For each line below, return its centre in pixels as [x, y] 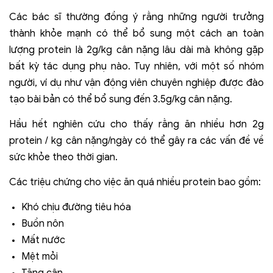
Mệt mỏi [40, 256]
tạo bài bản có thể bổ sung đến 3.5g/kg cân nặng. [121, 99]
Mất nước [43, 240]
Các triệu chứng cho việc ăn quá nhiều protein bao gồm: [135, 182]
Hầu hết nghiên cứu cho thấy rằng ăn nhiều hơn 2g [136, 124]
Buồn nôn [43, 223]
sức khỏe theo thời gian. [63, 157]
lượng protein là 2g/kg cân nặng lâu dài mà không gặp [136, 50]
